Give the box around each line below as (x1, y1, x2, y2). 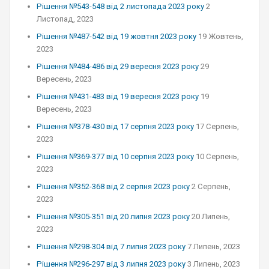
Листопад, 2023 (37, 14, 94, 23)
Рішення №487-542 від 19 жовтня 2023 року (37, 32, 196, 41)
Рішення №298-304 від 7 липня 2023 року (37, 242, 186, 251)
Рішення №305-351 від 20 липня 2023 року (37, 212, 190, 221)
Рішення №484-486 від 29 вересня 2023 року (37, 62, 199, 71)
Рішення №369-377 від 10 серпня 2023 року (37, 152, 194, 161)
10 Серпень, (196, 152, 239, 161)
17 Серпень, (196, 122, 239, 131)
